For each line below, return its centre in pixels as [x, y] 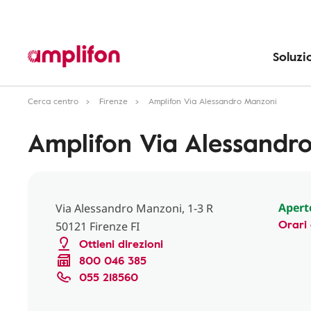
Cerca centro [53, 101]
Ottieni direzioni [121, 244]
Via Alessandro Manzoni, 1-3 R [134, 208]
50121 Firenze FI [98, 226]
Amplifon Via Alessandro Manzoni [213, 101]
